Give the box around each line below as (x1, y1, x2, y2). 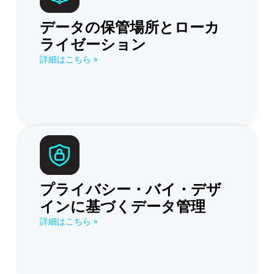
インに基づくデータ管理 (40, 196, 206, 217)
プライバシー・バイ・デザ (40, 179, 221, 200)
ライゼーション (40, 34, 146, 55)
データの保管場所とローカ (40, 17, 220, 38)
